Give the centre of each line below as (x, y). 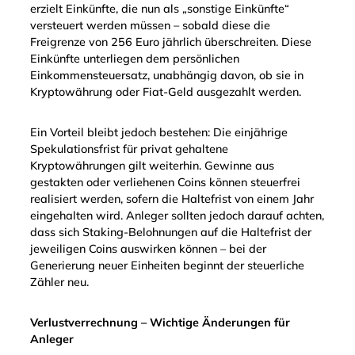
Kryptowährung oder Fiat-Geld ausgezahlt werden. (166, 92)
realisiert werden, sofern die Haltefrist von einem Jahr (172, 199)
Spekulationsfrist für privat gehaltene (129, 149)
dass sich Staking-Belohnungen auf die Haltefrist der (171, 233)
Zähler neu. (59, 282)
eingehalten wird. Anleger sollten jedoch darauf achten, (177, 216)
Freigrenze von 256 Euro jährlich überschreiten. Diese (171, 42)
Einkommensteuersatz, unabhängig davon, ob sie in (167, 76)
